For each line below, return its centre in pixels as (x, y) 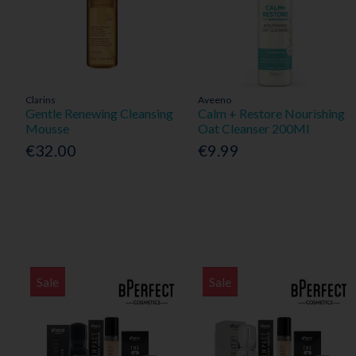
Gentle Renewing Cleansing (99, 113)
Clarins (40, 99)
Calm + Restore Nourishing (272, 113)
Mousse (47, 128)
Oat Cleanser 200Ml (254, 128)
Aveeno (215, 99)
